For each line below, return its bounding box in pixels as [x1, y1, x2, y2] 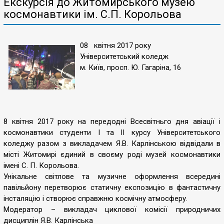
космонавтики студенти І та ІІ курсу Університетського [3, 128, 220, 137]
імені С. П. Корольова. [3, 161, 79, 170]
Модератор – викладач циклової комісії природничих [3, 205, 220, 214]
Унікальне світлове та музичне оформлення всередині [3, 172, 220, 181]
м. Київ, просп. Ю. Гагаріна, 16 [80, 63, 181, 72]
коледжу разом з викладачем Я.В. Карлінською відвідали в [3, 139, 220, 148]
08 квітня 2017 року [80, 41, 151, 50]
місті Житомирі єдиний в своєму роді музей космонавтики [3, 150, 220, 159]
